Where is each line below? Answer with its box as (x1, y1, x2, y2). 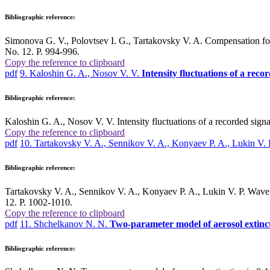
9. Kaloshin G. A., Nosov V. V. (20, 67, 142, 78)
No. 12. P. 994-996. (5, 46, 80, 57)
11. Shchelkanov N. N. (20, 218, 110, 229)
